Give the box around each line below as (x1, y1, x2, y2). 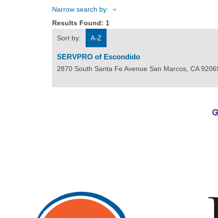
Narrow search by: (52, 5, 109, 13)
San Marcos (149, 65, 186, 73)
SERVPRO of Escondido (57, 53, 140, 61)
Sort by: (57, 34, 81, 42)
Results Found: (52, 19, 106, 27)
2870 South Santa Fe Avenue (57, 65, 147, 73)
